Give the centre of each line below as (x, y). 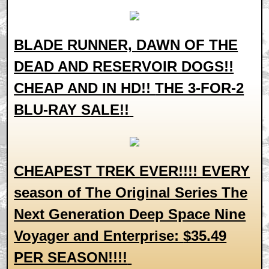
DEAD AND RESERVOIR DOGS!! (124, 66)
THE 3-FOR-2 (200, 88)
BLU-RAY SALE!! (72, 110)
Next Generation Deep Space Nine (130, 214)
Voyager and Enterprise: (99, 236)
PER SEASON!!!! (71, 257)
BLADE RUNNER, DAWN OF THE (126, 45)
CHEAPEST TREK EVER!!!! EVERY (132, 171)
